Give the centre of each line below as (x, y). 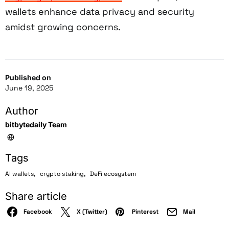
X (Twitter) (92, 211)
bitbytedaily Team (36, 124)
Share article (36, 196)
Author (22, 111)
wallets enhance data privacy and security (100, 11)
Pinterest (145, 211)
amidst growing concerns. (63, 27)
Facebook (38, 211)
